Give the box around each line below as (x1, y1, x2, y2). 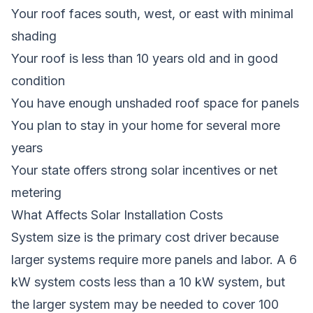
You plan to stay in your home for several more (11, 117, 280, 133)
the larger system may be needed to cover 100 (11, 296, 279, 312)
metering (11, 184, 61, 200)
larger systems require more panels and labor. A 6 (11, 252, 297, 267)
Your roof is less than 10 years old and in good (11, 50, 278, 66)
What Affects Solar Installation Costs (11, 207, 223, 222)
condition (11, 73, 65, 88)
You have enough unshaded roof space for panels (11, 95, 299, 110)
